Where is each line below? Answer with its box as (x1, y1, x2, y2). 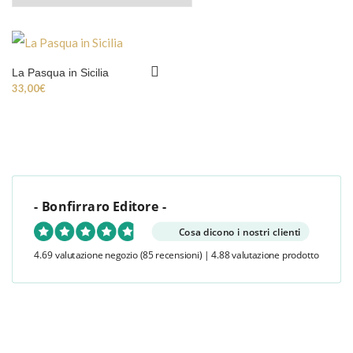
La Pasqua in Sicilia (12, 66, 109, 79)
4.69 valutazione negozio (34, 248, 138, 262)
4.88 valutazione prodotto (210, 248, 319, 262)
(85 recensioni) (139, 248, 203, 262)
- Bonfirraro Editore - (34, 197, 167, 216)
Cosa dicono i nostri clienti (178, 225, 301, 238)
